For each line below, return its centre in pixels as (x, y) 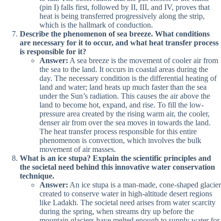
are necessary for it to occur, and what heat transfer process (119, 42)
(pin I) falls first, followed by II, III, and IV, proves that (125, 7)
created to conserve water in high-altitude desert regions (126, 193)
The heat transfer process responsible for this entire (118, 131)
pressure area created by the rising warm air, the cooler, (125, 113)
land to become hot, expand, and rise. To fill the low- (122, 105)
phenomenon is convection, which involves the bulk (120, 140)
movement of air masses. (78, 149)
